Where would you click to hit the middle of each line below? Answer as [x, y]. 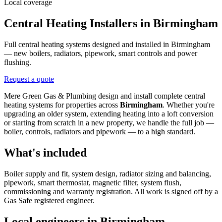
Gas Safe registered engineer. [49, 200]
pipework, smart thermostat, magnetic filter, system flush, [93, 182]
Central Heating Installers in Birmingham [111, 23]
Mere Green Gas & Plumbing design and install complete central [105, 96]
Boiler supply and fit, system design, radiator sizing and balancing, [108, 173]
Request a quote [29, 79]
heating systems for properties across [62, 105]
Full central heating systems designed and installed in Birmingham [107, 44]
